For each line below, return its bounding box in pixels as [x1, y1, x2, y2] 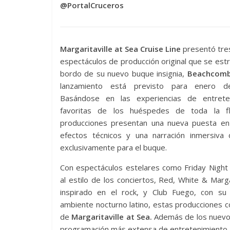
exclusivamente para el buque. [60, 142, 167, 152]
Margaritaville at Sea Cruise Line [60, 44, 181, 54]
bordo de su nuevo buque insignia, [60, 68, 187, 79]
